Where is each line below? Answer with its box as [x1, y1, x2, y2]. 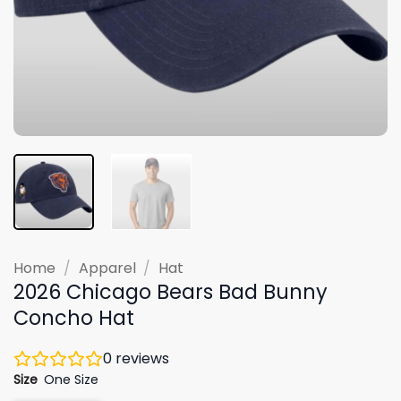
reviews [112, 347, 169, 369]
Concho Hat [13, 303, 134, 332]
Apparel [78, 257, 136, 278]
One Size [44, 370, 99, 388]
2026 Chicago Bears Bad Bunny [13, 277, 328, 306]
